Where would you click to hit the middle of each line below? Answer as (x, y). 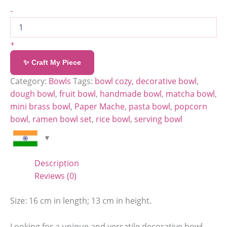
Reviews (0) (55, 176)
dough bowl (33, 93)
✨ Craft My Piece (52, 62)
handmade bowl (131, 93)
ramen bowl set (62, 119)
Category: (29, 81)
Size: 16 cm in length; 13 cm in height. (81, 200)
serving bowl (158, 119)
